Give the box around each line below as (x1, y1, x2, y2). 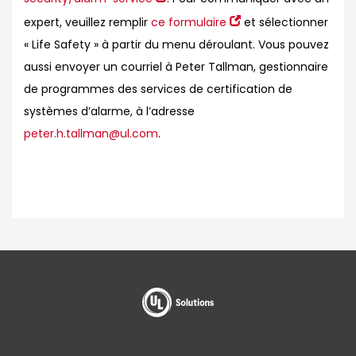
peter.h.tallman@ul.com (24, 126, 158, 141)
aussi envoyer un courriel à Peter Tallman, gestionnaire (24, 59, 328, 75)
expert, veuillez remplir (24, 14, 151, 30)
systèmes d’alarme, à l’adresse (24, 103, 195, 119)
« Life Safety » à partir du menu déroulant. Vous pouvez (24, 37, 329, 52)
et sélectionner (241, 14, 328, 30)
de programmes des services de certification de (24, 81, 292, 97)
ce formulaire (151, 14, 226, 30)
